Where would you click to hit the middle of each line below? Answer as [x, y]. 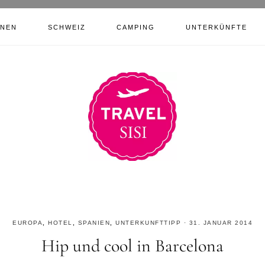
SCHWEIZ [67, 27]
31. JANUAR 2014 [221, 223]
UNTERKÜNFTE [216, 27]
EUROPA [28, 223]
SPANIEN [94, 223]
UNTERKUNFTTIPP [148, 223]
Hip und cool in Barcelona [132, 246]
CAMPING [136, 27]
